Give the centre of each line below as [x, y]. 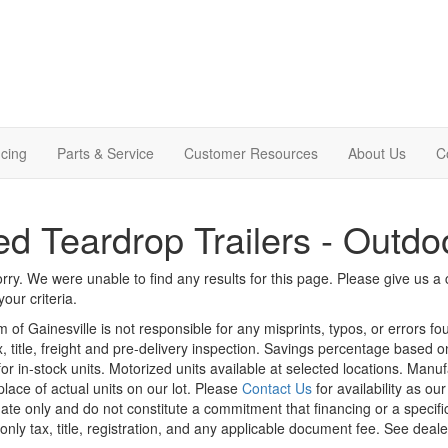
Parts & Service [105, 152]
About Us [377, 152]
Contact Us [276, 387]
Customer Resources [251, 152]
